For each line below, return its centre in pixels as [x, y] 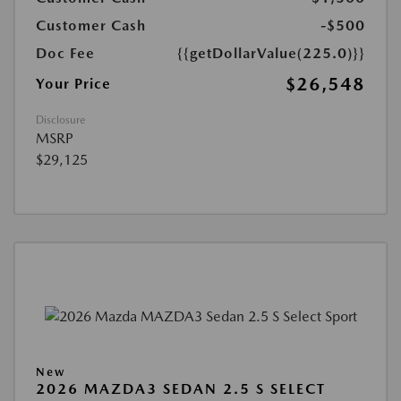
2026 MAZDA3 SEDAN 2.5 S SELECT [181, 389]
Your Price [73, 84]
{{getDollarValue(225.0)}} [271, 54]
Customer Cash [91, 26]
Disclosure [60, 120]
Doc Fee [65, 54]
